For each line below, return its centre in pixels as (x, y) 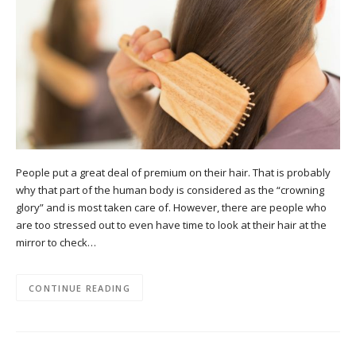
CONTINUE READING (79, 288)
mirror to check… (56, 243)
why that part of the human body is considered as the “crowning (170, 190)
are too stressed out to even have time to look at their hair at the (171, 225)
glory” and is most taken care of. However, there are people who (171, 208)
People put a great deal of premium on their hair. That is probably (173, 173)
